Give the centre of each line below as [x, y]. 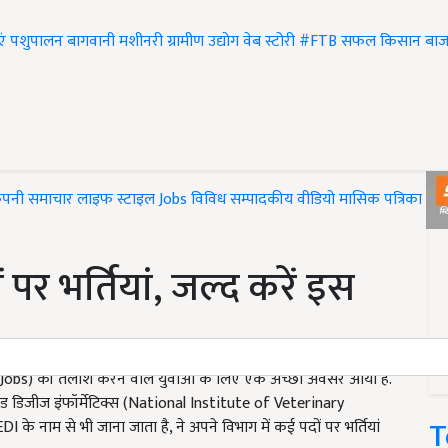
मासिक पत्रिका [382, 200]
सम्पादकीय [261, 200]
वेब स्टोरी [269, 42]
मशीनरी [143, 42]
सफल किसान [381, 42]
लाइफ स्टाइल [116, 200]
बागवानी [91, 42]
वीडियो [316, 200]
